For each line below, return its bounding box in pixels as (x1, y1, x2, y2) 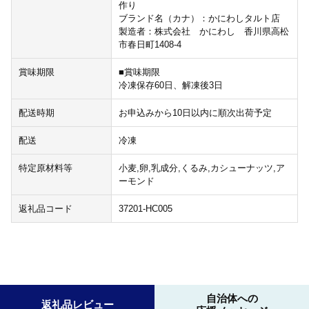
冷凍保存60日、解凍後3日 (118, 80, 223, 91)
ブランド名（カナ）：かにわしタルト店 (118, 13, 280, 24)
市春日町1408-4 (118, 39, 181, 50)
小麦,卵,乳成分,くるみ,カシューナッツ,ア (118, 163, 285, 174)
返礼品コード (19, 203, 72, 215)
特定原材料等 (19, 163, 72, 174)
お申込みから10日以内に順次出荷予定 (118, 108, 281, 119)
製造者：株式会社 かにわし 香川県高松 (118, 26, 289, 37)
